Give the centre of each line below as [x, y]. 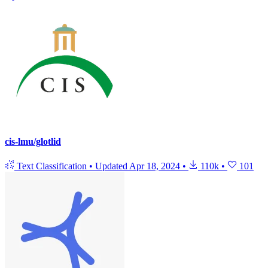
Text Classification [52, 166]
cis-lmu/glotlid [33, 141]
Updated [112, 166]
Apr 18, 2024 [155, 166]
